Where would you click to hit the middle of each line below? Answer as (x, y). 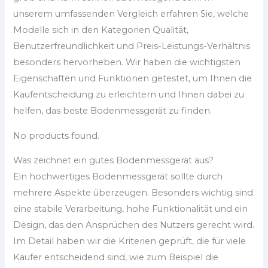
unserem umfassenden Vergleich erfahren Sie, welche (131, 14)
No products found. (57, 135)
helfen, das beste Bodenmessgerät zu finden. (113, 111)
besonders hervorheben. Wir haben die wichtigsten (127, 63)
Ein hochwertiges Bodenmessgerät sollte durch (118, 177)
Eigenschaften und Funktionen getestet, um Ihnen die (133, 79)
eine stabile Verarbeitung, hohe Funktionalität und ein (131, 209)
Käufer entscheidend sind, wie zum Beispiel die (116, 258)
